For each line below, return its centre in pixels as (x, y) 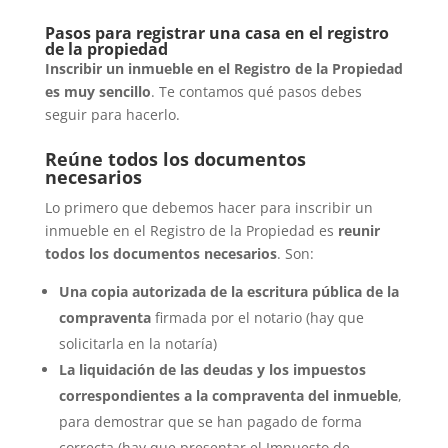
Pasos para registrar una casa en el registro (216, 33)
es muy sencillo (97, 92)
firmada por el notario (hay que (257, 318)
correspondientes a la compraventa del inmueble (228, 396)
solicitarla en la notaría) (137, 344)
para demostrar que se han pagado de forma (210, 422)
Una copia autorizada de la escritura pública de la (228, 292)
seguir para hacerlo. (112, 115)
